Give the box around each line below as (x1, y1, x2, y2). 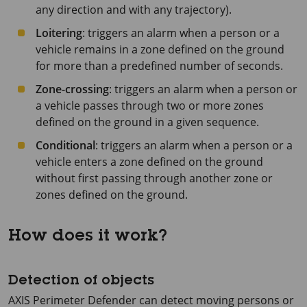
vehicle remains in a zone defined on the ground (36, 42, 284, 57)
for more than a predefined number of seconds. (36, 58, 283, 73)
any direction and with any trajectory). (36, 2, 232, 17)
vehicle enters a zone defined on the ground (36, 154, 263, 169)
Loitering (36, 25, 82, 40)
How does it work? (8, 229, 167, 245)
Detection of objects (8, 275, 154, 288)
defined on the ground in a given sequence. (36, 114, 259, 130)
